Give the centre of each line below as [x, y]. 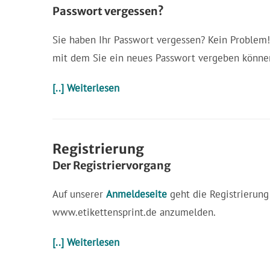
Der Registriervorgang [111, 165]
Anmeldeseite [137, 194]
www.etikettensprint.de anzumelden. [134, 212]
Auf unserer [79, 194]
